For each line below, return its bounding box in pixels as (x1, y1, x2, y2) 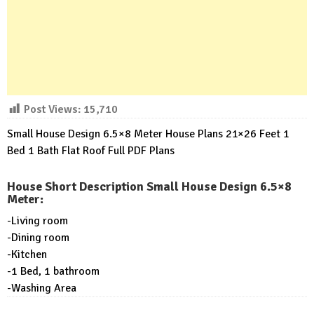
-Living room (7, 213, 68, 228)
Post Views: (24, 102, 81, 116)
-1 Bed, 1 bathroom (7, 264, 100, 278)
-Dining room (7, 230, 69, 245)
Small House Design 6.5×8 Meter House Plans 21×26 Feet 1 (7, 126, 289, 141)
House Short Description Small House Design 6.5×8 (7, 178, 292, 194)
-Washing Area (7, 280, 76, 295)
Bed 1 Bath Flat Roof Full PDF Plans (7, 143, 175, 158)
